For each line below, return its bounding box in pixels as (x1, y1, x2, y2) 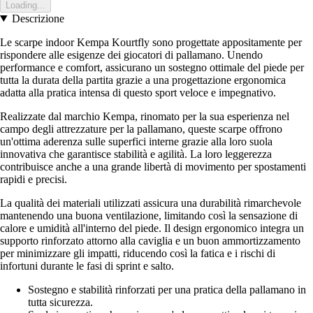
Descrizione (11, 12, 64, 24)
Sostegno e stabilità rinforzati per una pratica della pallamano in (28, 283, 306, 296)
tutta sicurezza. (28, 296, 93, 308)
